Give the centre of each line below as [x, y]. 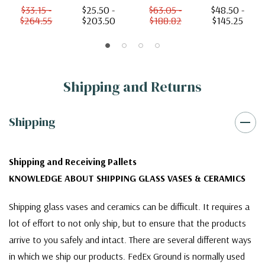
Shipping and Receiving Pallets [73, 162]
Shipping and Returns [132, 87]
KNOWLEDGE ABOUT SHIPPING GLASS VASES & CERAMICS [127, 178]
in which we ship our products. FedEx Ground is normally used [127, 256]
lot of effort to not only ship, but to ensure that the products [127, 223]
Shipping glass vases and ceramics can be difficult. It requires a [129, 207]
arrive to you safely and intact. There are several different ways [130, 240]
